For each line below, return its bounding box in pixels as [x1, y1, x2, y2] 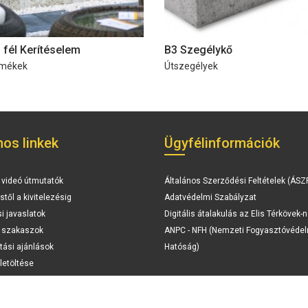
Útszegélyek [164, 60, 218, 72]
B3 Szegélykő [164, 43, 232, 57]
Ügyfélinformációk [164, 135, 280, 152]
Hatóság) [164, 242, 199, 252]
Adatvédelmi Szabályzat [164, 192, 256, 203]
